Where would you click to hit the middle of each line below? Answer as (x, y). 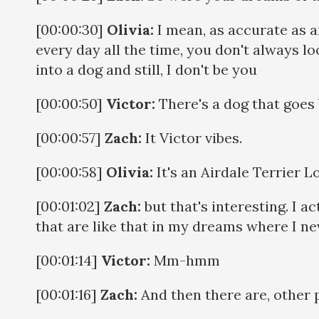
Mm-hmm (187, 260)
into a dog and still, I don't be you (148, 69)
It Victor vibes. (194, 137)
